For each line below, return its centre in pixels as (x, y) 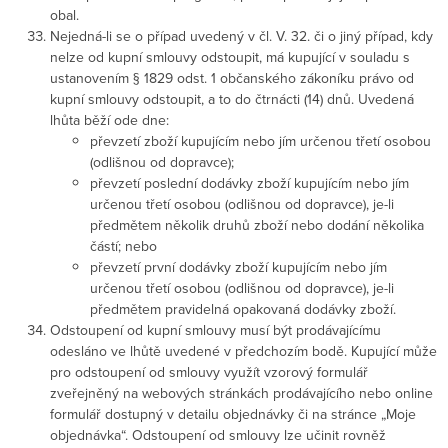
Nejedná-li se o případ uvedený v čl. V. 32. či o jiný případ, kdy (241, 35)
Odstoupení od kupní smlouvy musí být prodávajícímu (215, 329)
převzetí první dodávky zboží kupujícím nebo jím (238, 266)
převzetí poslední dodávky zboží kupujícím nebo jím (249, 182)
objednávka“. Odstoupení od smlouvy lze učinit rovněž (218, 434)
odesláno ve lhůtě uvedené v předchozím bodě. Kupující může (243, 350)
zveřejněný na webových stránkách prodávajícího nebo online (241, 392)
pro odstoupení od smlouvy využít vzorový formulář (209, 371)
